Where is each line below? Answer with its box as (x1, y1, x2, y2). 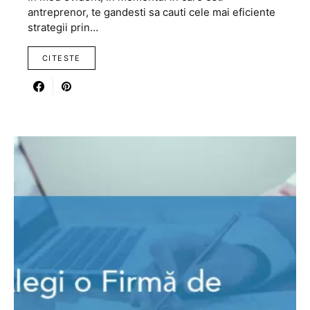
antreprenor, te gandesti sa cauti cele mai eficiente (28, 6, 275, 19)
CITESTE (42, 53, 81, 63)
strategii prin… (28, 21, 98, 34)
